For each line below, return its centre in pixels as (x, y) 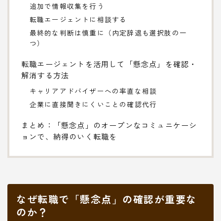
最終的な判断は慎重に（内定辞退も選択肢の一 (108, 32)
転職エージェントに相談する (78, 19)
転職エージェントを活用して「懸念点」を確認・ (109, 63)
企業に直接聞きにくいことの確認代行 (93, 104)
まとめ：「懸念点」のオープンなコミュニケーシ (109, 125)
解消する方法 (45, 75)
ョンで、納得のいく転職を (69, 136)
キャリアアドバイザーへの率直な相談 (93, 91)
